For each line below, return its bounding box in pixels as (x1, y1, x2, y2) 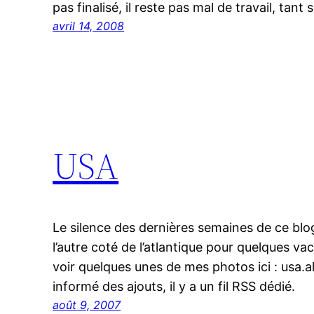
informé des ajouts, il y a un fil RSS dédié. (53, 278, 296, 294)
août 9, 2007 (53, 297, 121, 312)
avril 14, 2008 (53, 19, 125, 34)
